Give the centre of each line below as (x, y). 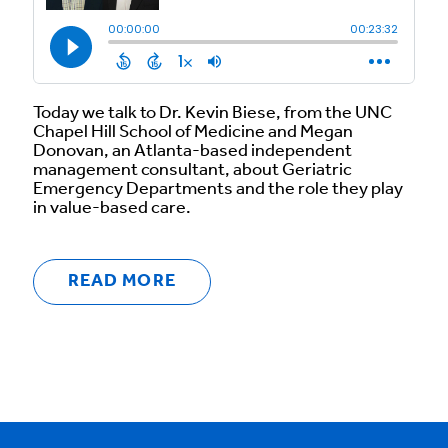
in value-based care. (112, 208)
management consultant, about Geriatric (192, 170)
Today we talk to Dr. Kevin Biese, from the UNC (212, 113)
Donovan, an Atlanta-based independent (192, 151)
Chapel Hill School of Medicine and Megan (193, 132)
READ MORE (122, 282)
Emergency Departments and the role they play (218, 189)
